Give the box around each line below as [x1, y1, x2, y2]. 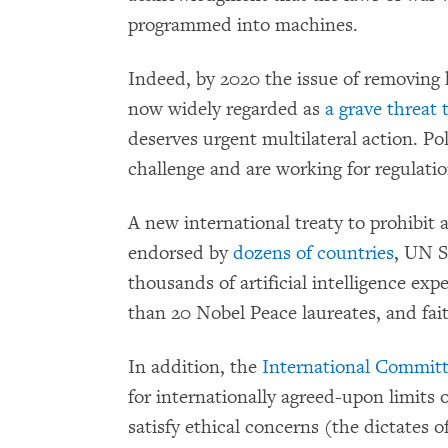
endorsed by [128, 241, 233, 265]
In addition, [128, 355, 225, 379]
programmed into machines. [128, 13, 358, 37]
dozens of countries [233, 241, 394, 265]
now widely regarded [128, 97, 298, 121]
